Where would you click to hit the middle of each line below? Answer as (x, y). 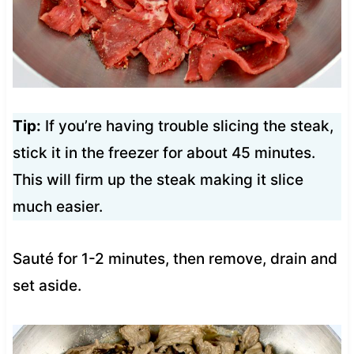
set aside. (47, 285)
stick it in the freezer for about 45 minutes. (164, 153)
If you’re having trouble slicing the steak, (187, 126)
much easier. (57, 206)
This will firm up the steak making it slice (158, 179)
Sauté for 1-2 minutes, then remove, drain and (175, 258)
